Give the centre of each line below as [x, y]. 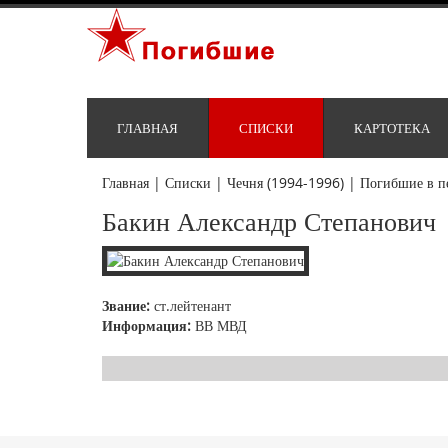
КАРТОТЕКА [392, 128]
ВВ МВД [219, 326]
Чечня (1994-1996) [285, 183]
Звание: [126, 306]
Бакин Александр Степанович [269, 222]
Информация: [146, 326]
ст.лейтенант [190, 306]
